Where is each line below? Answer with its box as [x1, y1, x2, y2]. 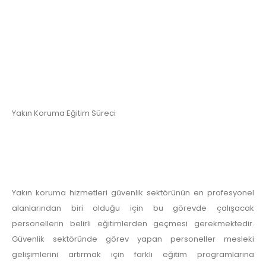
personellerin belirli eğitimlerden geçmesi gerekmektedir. [12, 217, 254, 229]
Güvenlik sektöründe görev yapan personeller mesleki [12, 233, 254, 245]
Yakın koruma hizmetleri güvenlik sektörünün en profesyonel [12, 186, 254, 198]
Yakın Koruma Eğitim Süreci [12, 107, 116, 119]
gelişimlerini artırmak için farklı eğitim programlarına [12, 248, 254, 260]
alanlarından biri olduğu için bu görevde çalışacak [12, 202, 254, 214]
